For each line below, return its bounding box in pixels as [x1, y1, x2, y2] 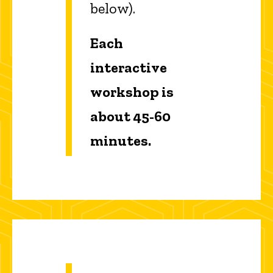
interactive [90, 58, 167, 76]
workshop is [90, 82, 174, 101]
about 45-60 [90, 107, 171, 125]
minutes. [90, 131, 151, 149]
